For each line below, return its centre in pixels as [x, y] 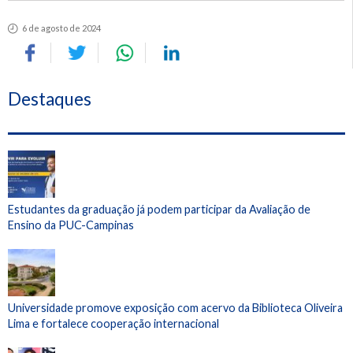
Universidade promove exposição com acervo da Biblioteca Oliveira [175, 307]
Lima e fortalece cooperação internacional [115, 323]
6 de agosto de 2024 [61, 28]
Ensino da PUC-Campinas [71, 225]
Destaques [50, 98]
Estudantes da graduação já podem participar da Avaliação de [159, 209]
